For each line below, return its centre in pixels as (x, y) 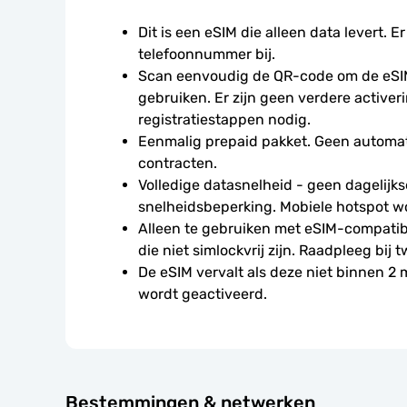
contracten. (178, 163)
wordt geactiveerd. (203, 294)
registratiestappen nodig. (224, 119)
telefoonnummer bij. (207, 54)
